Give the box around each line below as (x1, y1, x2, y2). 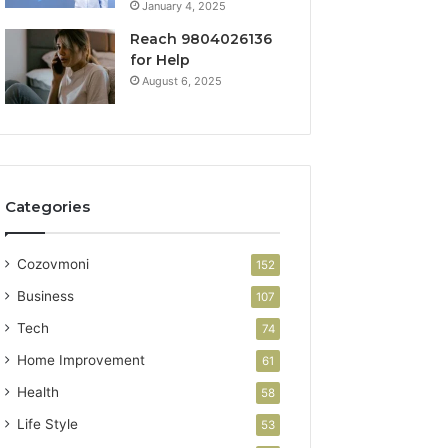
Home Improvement (17, 351, 146, 368)
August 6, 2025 (142, 73, 223, 88)
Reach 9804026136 (130, 29, 273, 48)
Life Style (17, 415, 79, 432)
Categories (5, 196, 91, 216)
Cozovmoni (17, 255, 90, 272)
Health (17, 383, 60, 400)
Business (17, 287, 75, 304)
